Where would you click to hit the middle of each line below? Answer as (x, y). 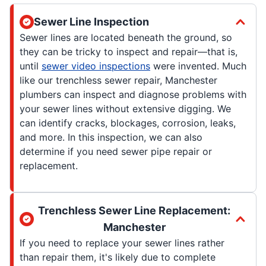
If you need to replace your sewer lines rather (122, 243)
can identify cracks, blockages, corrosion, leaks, (128, 123)
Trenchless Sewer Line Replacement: (134, 210)
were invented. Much (198, 66)
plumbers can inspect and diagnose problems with (133, 94)
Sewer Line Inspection (91, 21)
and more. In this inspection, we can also (111, 137)
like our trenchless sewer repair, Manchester (118, 80)
